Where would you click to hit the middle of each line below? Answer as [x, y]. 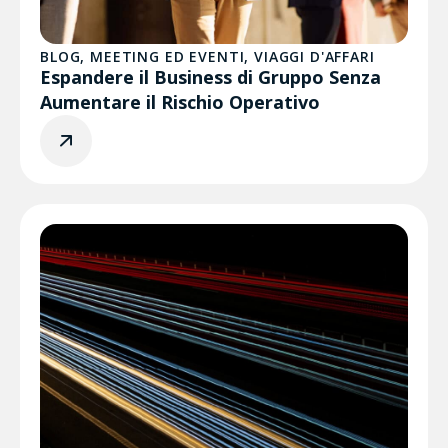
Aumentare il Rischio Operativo [180, 102]
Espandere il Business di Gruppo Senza [210, 77]
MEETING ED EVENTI [167, 56]
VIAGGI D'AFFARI [314, 56]
